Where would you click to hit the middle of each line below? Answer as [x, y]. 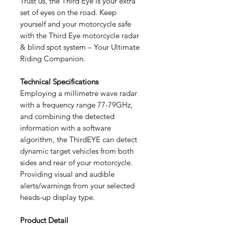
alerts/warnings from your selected [77, 185]
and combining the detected [67, 116]
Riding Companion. [53, 58]
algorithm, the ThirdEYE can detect [79, 139]
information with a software [66, 128]
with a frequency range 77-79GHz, [76, 104]
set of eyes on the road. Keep [68, 12]
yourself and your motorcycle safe [76, 24]
